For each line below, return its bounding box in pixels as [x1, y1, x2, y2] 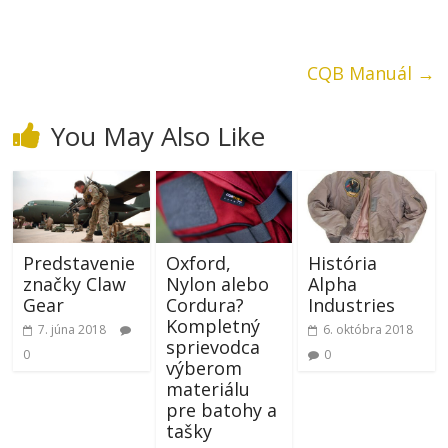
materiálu [165, 377, 250, 401]
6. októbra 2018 [322, 321, 413, 338]
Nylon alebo [165, 272, 269, 296]
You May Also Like [51, 118, 266, 155]
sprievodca [165, 335, 260, 359]
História [307, 251, 377, 275]
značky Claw [23, 272, 127, 296]
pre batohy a [165, 398, 277, 422]
